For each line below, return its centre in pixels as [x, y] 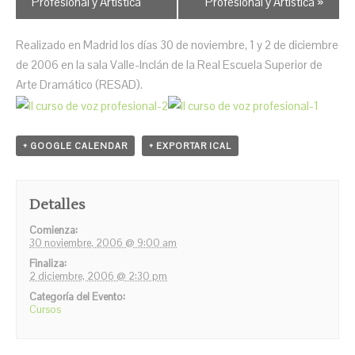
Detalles [57, 205]
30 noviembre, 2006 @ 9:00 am [103, 243]
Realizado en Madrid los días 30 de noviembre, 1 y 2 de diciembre [177, 45]
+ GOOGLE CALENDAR [75, 146]
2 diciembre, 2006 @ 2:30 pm [99, 277]
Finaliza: [48, 264]
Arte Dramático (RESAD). [79, 85]
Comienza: [54, 231]
